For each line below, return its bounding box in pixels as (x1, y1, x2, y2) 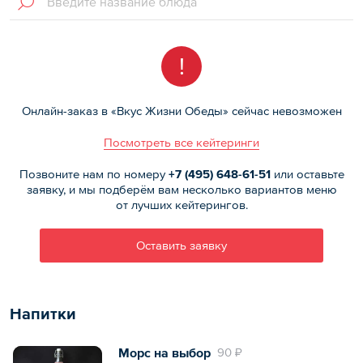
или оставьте (270, 166, 344, 181)
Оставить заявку (136, 237, 227, 252)
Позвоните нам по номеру (19, 166, 169, 181)
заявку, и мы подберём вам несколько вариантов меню (26, 181, 337, 196)
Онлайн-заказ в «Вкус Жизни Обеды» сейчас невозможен (21, 103, 342, 117)
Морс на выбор (118, 344, 211, 360)
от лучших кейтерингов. (115, 197, 248, 211)
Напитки (10, 304, 76, 322)
